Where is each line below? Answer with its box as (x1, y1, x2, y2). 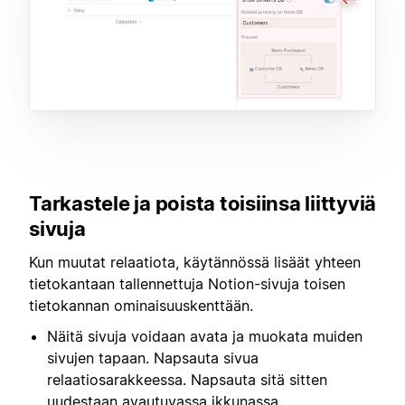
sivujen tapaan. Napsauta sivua (47, 349, 259, 368)
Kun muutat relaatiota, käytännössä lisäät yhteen (29, 252, 361, 271)
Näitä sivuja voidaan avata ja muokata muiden (47, 327, 363, 346)
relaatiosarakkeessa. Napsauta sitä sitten (47, 371, 327, 390)
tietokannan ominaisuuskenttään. (29, 296, 253, 315)
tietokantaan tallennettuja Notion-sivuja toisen (29, 274, 345, 293)
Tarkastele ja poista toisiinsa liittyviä (29, 192, 376, 216)
